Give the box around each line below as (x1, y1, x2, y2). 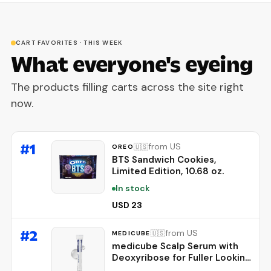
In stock (116, 183, 150, 194)
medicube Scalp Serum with (112, 240, 238, 253)
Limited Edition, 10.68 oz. (112, 165, 224, 178)
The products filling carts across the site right (11, 80, 244, 95)
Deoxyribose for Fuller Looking (112, 252, 250, 264)
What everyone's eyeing (11, 50, 253, 79)
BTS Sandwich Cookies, (112, 154, 216, 166)
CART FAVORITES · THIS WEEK (16, 39, 123, 47)
